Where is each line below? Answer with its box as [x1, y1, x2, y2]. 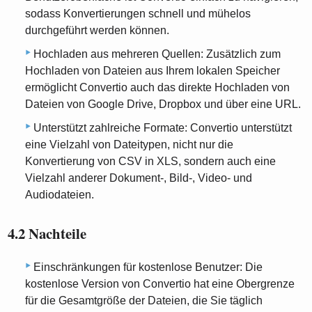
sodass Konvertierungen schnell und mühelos [25, 8, 251, 20]
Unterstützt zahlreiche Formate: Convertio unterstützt [33, 122, 292, 134]
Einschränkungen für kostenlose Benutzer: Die [33, 261, 263, 273]
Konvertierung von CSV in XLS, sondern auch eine [25, 155, 276, 168]
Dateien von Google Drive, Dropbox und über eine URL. [25, 98, 301, 111]
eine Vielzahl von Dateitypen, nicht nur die [25, 139, 233, 151]
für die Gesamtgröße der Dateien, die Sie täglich [25, 295, 263, 306]
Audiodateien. [25, 189, 94, 201]
